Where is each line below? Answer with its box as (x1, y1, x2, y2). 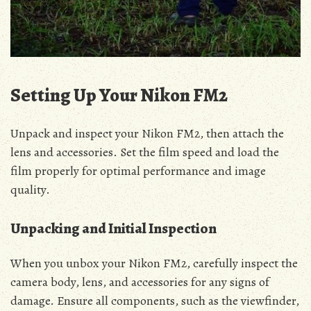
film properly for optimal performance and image (10, 162, 266, 180)
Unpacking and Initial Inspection (10, 219, 217, 239)
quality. (10, 181, 50, 199)
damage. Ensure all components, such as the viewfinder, (10, 292, 299, 310)
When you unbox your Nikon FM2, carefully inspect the (10, 255, 298, 272)
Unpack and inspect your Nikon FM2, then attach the (10, 125, 284, 142)
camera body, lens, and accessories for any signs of (10, 274, 269, 291)
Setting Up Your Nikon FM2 (10, 83, 228, 108)
